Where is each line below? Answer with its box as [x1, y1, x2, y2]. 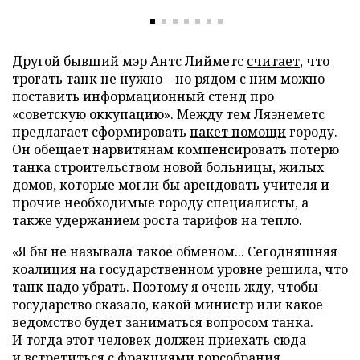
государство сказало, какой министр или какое [12, 295, 323, 313]
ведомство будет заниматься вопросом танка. [12, 313, 313, 331]
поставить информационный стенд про [12, 87, 274, 105]
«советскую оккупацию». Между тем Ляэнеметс [12, 104, 325, 123]
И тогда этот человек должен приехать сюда [12, 330, 306, 349]
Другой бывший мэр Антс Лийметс [12, 51, 247, 70]
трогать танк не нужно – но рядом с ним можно [12, 69, 325, 88]
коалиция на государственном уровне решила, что [12, 260, 348, 278]
